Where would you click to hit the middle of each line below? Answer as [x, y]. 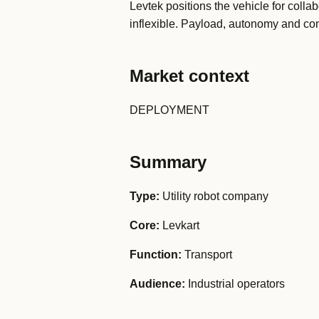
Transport [207, 255]
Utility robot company [214, 196]
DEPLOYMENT [169, 110]
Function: [156, 255]
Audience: [157, 284]
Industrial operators [235, 284]
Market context [189, 76]
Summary [168, 162]
